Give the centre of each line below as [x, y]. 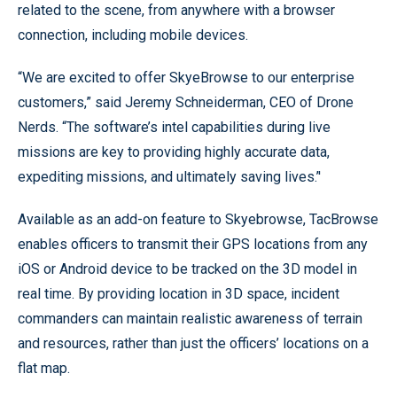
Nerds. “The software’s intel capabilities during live [174, 127]
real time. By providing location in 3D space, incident [179, 294]
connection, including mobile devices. [133, 35]
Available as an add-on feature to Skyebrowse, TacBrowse [198, 219]
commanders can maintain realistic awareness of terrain [190, 319]
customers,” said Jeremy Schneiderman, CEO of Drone [186, 102]
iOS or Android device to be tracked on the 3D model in [187, 269]
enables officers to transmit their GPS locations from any [193, 244]
